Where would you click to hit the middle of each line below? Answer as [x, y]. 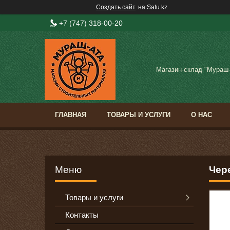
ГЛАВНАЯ [71, 115]
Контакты [82, 215]
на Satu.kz [153, 7]
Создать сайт [116, 7]
